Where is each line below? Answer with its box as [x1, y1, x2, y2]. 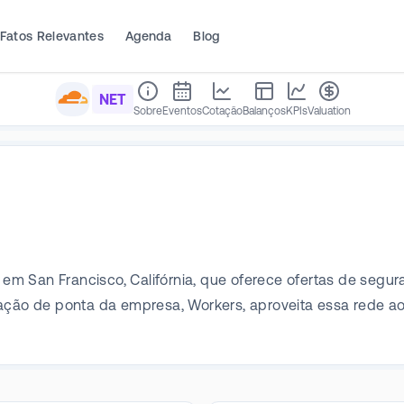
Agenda [125, 28, 172, 43]
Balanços [242, 105, 286, 117]
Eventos [161, 105, 202, 117]
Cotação [201, 105, 243, 117]
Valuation [307, 105, 351, 117]
